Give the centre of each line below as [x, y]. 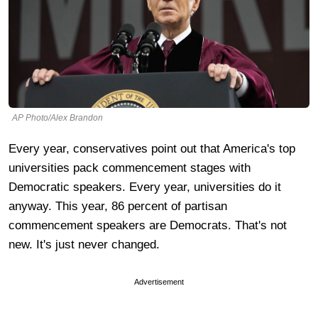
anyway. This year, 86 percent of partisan [118, 206]
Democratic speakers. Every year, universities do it [145, 187]
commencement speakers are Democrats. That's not [148, 225]
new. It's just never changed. [84, 244]
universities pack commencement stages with [130, 168]
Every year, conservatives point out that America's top [152, 148]
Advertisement [159, 281]
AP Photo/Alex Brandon [57, 117]
